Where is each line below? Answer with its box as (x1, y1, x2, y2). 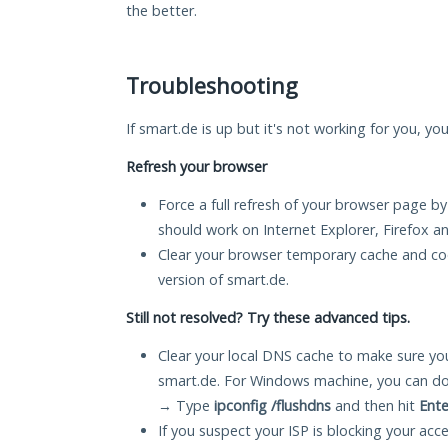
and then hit (331, 396, 419, 416)
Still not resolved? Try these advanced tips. (126, 308, 410, 328)
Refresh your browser (126, 157, 267, 177)
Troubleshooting (126, 71, 298, 101)
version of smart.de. (158, 270, 289, 290)
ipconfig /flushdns (214, 396, 331, 416)
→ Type (158, 396, 214, 416)
